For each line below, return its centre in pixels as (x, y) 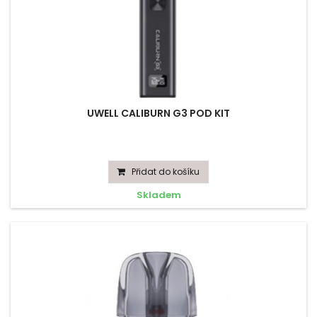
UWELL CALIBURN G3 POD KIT (158, 113)
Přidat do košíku (166, 172)
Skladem (158, 195)
